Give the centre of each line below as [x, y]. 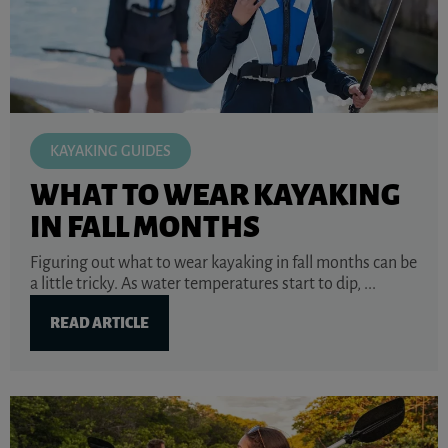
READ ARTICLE [99, 322]
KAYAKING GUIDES [110, 150]
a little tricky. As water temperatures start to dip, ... [203, 283]
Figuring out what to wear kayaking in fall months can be [223, 262]
